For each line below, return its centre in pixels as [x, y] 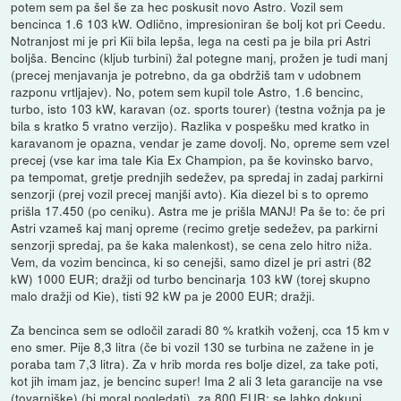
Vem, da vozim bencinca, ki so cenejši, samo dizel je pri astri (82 [192, 262]
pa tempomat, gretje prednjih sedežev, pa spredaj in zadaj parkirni [197, 177]
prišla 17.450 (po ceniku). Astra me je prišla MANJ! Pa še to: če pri [198, 211]
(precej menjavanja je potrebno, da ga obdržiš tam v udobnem [186, 75]
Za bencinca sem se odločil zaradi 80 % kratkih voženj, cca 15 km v [200, 330]
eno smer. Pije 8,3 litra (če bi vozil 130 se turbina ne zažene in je [193, 347]
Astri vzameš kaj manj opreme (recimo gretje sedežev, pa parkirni [195, 228]
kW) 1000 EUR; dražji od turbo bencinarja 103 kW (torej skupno [191, 279]
